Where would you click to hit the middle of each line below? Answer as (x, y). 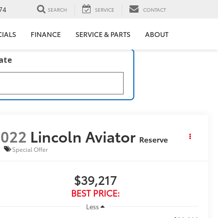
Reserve (154, 139)
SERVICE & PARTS (103, 34)
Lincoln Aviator (83, 136)
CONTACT (154, 9)
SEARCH (57, 9)
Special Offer (30, 149)
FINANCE (46, 34)
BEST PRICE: (95, 193)
